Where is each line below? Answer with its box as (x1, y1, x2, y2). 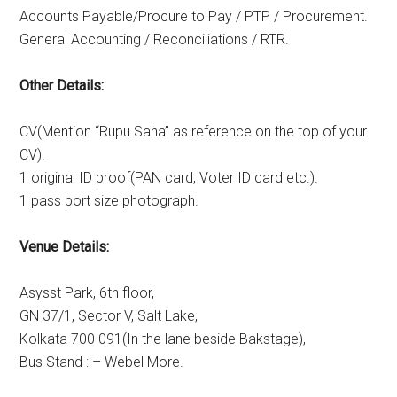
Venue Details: (19, 238, 110, 256)
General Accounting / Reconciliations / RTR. (19, 31, 290, 49)
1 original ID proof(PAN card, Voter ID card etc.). (19, 169, 319, 187)
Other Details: (19, 77, 105, 95)
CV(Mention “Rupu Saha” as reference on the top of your (19, 123, 368, 141)
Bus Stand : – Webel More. (19, 354, 184, 371)
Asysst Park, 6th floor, (19, 284, 155, 302)
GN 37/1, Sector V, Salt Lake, (19, 307, 198, 325)
